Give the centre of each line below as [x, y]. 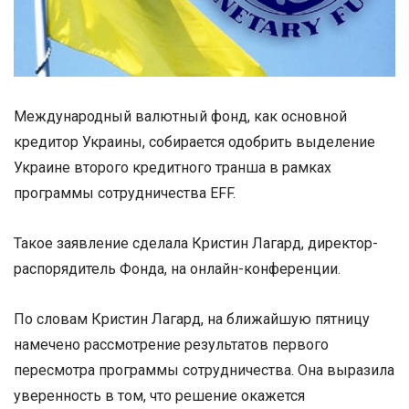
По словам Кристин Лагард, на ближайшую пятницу [192, 320]
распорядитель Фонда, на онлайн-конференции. [177, 268]
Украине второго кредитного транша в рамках [173, 167]
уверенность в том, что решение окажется [159, 396]
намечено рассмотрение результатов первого [171, 345]
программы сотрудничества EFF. [125, 193]
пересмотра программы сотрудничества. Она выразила [204, 371]
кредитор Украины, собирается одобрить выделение [194, 142]
